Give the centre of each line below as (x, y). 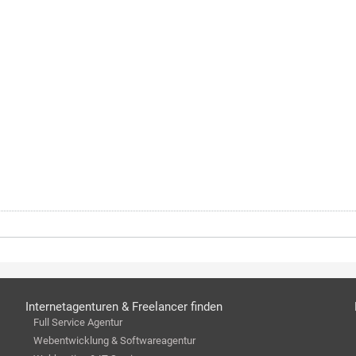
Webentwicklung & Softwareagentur (114, 340)
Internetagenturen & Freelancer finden (124, 306)
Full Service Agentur (77, 322)
